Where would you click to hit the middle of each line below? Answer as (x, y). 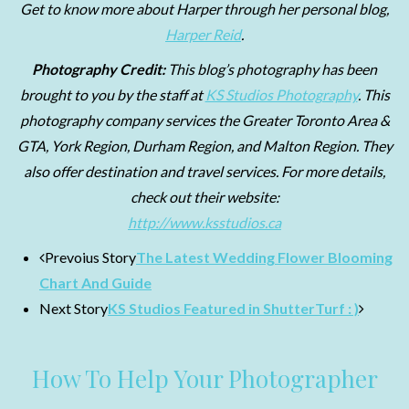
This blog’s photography (243, 69)
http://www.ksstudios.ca (204, 222)
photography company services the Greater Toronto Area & (204, 120)
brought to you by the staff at (112, 94)
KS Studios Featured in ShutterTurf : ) (233, 308)
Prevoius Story (90, 257)
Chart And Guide (95, 283)
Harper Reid (203, 34)
